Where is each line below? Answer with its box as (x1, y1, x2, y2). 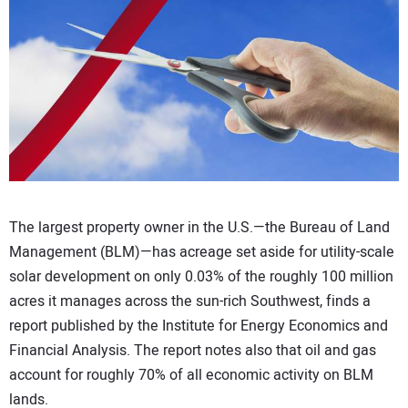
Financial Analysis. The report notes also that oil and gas (9, 340, 376, 362)
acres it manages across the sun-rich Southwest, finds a (9, 291, 371, 313)
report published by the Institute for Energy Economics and (9, 315, 388, 338)
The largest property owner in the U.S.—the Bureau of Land (9, 217, 390, 240)
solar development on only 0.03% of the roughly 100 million (9, 266, 393, 289)
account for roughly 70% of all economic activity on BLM (9, 364, 373, 387)
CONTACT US (19, 13, 108, 34)
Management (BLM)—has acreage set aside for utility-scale (9, 241, 394, 264)
